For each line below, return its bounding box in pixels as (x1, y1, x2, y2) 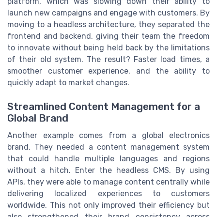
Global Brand (7, 112, 68, 124)
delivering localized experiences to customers (7, 188, 210, 198)
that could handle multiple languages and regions (7, 154, 210, 163)
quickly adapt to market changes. (7, 78, 129, 88)
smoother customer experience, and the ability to (7, 66, 210, 76)
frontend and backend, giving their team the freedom (7, 31, 210, 41)
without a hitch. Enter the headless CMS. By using (7, 165, 210, 175)
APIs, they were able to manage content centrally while (7, 177, 210, 186)
